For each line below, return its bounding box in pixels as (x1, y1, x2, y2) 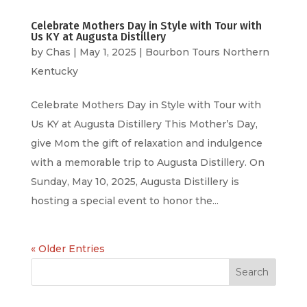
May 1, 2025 (79, 45, 136, 58)
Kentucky (30, 64, 78, 77)
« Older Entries (30, 242, 105, 255)
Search (236, 265, 269, 278)
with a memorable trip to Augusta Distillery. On (30, 156, 265, 169)
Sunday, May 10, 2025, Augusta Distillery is (30, 175, 239, 188)
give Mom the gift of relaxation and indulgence (30, 136, 262, 149)
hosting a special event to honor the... (30, 194, 219, 207)
